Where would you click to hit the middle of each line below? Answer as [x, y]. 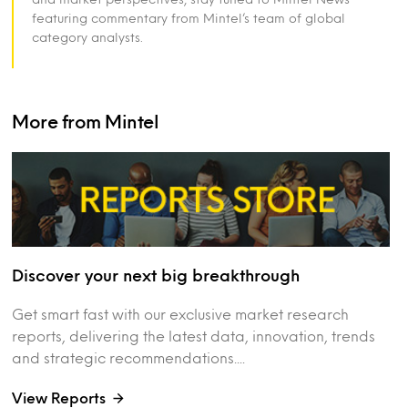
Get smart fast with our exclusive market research [181, 313]
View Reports [59, 397]
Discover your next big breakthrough [156, 275]
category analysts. [88, 37]
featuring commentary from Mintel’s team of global [189, 18]
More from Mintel [86, 121]
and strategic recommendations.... [129, 357]
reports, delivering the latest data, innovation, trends [194, 335]
